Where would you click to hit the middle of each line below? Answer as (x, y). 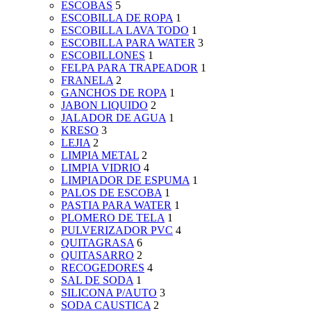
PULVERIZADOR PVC (117, 230)
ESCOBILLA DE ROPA (117, 18)
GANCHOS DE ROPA (114, 93)
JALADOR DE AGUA (114, 118)
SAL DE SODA (97, 280)
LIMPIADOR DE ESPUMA (125, 180)
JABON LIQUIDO (104, 106)
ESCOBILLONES (103, 56)
